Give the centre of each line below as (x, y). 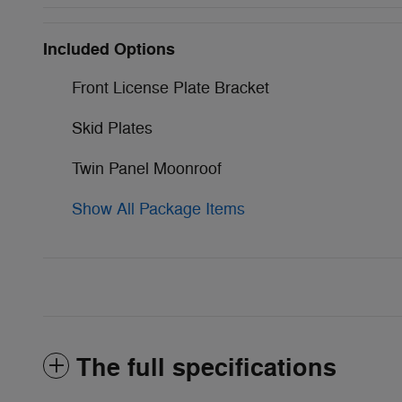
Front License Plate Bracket (170, 87)
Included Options (109, 49)
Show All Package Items (158, 209)
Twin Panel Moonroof (147, 168)
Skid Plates (112, 128)
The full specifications (206, 368)
